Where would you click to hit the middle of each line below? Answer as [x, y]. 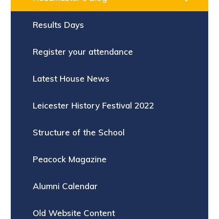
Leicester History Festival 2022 [94, 105]
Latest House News [71, 78]
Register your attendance [83, 51]
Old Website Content [74, 213]
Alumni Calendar [66, 186]
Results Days [59, 24]
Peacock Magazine [70, 159]
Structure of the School [79, 132]
